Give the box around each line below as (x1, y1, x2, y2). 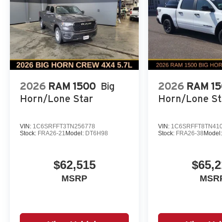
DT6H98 (85, 129, 108, 137)
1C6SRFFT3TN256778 (33, 122, 95, 130)
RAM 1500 (48, 80, 96, 92)
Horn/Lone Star (20, 93, 93, 104)
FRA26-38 (176, 129, 204, 137)
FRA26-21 (38, 129, 65, 137)
